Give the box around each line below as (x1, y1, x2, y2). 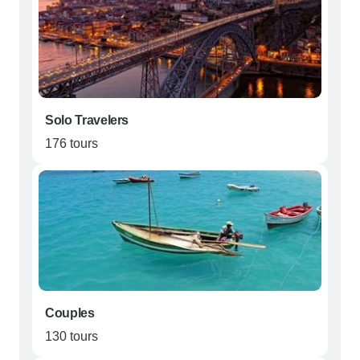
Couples (45, 306, 95, 321)
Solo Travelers (45, 113, 129, 128)
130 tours (45, 329, 98, 344)
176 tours (45, 137, 98, 151)
